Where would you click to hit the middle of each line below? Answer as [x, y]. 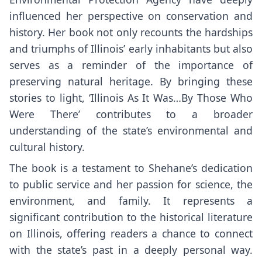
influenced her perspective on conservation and [131, 15]
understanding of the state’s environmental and [131, 130]
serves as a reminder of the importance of [131, 65]
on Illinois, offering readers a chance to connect [131, 234]
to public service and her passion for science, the [131, 185]
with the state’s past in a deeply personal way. [131, 250]
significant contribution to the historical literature [131, 217]
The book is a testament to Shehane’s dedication [131, 168]
